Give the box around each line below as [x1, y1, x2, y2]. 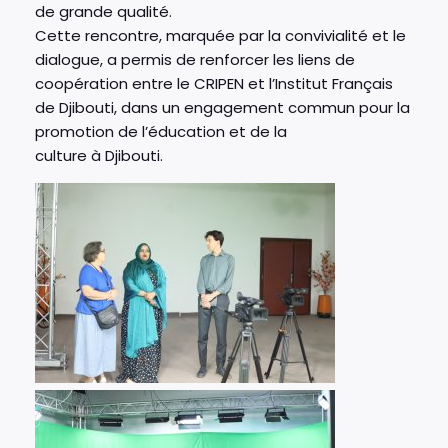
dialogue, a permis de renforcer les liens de [35, 48, 355, 70]
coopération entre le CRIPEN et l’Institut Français [35, 72, 393, 94]
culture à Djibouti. [35, 144, 163, 166]
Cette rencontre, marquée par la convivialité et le [35, 24, 406, 46]
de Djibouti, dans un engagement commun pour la [35, 96, 410, 118]
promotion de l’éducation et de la [35, 120, 287, 142]
